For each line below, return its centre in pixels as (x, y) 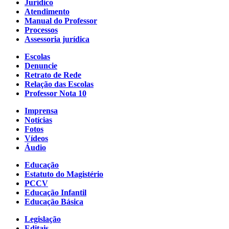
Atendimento (47, 12)
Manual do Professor (61, 21)
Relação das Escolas (59, 84)
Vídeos (36, 139)
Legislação (43, 219)
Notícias (38, 120)
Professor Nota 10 (55, 94)
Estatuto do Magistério (64, 174)
